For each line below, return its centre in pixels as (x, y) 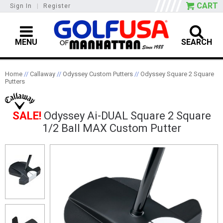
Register (57, 6)
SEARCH (197, 42)
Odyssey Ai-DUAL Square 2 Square (126, 115)
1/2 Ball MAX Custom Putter (111, 128)
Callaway (43, 74)
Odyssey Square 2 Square (177, 74)
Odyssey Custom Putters (98, 74)
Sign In (21, 6)
